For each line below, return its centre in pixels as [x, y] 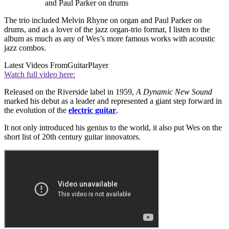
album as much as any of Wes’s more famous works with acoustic [110, 38]
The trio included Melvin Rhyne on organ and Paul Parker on [103, 20]
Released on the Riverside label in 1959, [70, 91]
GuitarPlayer [88, 65]
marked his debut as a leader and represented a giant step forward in [113, 101]
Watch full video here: [40, 74]
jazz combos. [25, 48]
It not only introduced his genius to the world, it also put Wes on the [113, 127]
